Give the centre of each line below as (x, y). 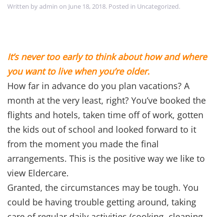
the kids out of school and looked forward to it (102, 130)
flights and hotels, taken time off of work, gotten (105, 115)
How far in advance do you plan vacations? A (98, 86)
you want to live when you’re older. (78, 71)
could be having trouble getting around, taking (102, 202)
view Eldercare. (38, 173)
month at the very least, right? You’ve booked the (107, 101)
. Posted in (121, 7)
